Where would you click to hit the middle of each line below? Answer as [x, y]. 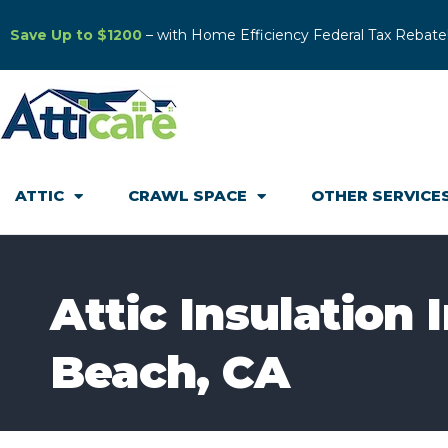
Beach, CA [169, 371]
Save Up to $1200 [76, 34]
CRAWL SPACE [187, 195]
